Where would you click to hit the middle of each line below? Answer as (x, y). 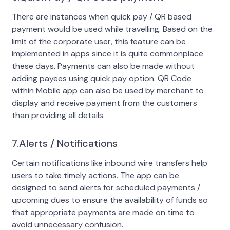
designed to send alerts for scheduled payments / (106, 187)
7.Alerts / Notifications (64, 143)
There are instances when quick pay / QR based (101, 16)
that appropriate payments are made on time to (103, 212)
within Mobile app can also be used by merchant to (108, 90)
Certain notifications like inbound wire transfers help (109, 163)
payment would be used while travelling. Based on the (112, 29)
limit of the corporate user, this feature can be (99, 41)
